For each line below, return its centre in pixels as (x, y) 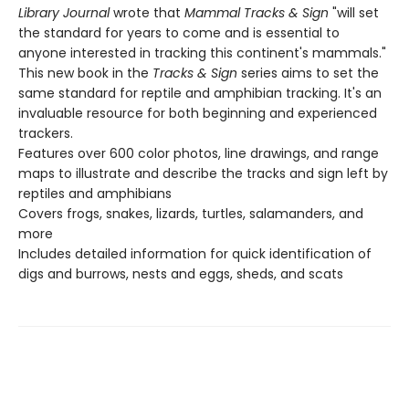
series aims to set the (308, 73)
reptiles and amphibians (95, 194)
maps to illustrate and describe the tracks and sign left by (203, 174)
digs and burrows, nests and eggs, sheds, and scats (181, 274)
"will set (354, 13)
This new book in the (85, 73)
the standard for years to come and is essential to (179, 33)
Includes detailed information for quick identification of (195, 254)
